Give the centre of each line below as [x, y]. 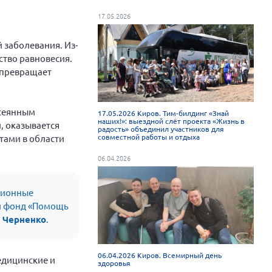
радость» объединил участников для [161, 128]
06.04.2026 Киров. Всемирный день [160, 255]
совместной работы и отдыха [149, 136]
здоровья [114, 263]
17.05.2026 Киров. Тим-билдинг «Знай [164, 113]
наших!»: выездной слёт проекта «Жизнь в [172, 121]
